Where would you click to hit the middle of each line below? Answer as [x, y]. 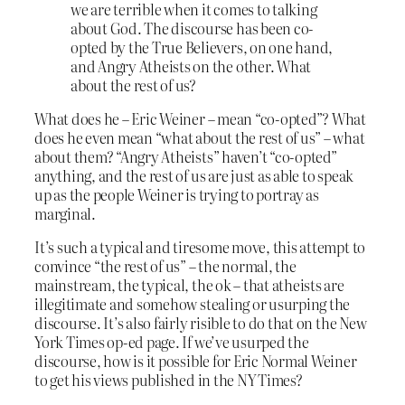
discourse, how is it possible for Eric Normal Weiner [196, 361]
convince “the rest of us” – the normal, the [165, 266]
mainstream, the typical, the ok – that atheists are [189, 285]
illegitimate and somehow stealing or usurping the [193, 304]
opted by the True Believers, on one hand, [202, 47]
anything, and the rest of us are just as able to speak [194, 176]
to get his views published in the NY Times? [169, 380]
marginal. [65, 214]
